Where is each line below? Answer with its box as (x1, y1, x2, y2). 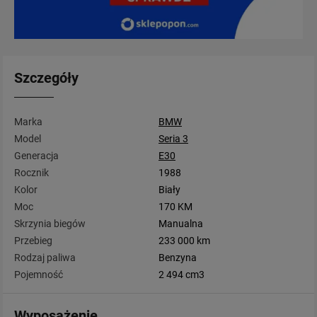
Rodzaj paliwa (14, 251, 76, 263)
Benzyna (158, 251, 197, 263)
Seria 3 (158, 132, 188, 144)
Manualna (158, 217, 203, 229)
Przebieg (14, 234, 52, 246)
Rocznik (14, 166, 49, 178)
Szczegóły (14, 69, 79, 86)
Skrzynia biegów (14, 217, 86, 229)
